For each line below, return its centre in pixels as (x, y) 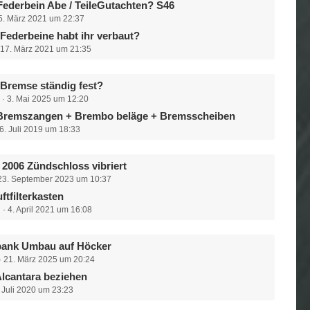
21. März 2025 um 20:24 (49, 259)
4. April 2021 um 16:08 (50, 210)
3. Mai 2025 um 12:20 (48, 99)
